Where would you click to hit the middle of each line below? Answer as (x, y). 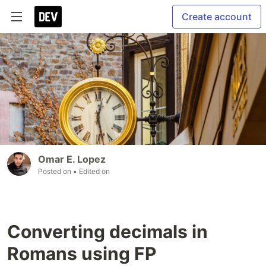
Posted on (56, 172)
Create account (217, 17)
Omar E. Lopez (72, 159)
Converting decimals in (107, 232)
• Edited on (91, 172)
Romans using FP (82, 254)
